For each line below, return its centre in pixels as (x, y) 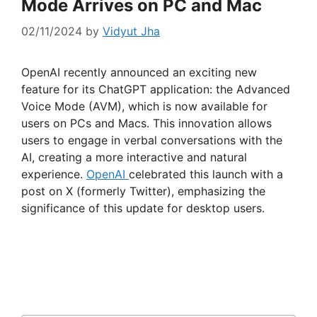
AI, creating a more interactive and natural (134, 157)
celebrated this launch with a (206, 174)
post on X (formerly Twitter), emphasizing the (143, 191)
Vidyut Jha (131, 31)
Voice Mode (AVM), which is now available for (144, 106)
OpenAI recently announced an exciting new (139, 72)
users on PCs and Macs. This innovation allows (146, 123)
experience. (54, 174)
